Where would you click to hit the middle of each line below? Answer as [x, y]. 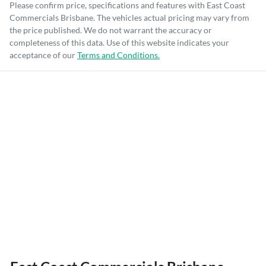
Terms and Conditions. [118, 55]
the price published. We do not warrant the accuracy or [111, 30]
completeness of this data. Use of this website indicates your [119, 43]
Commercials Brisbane [51, 18]
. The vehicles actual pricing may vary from [171, 18]
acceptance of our [42, 55]
